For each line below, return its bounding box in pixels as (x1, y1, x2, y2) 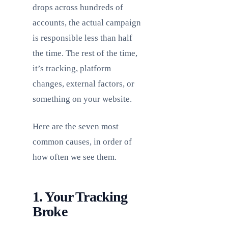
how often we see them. (33, 152, 117, 162)
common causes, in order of (33, 137, 132, 147)
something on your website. (33, 94, 132, 104)
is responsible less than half (33, 33, 132, 43)
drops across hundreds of (33, 3, 123, 12)
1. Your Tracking (33, 189, 128, 205)
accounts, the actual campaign (33, 18, 141, 27)
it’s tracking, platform (33, 64, 111, 73)
